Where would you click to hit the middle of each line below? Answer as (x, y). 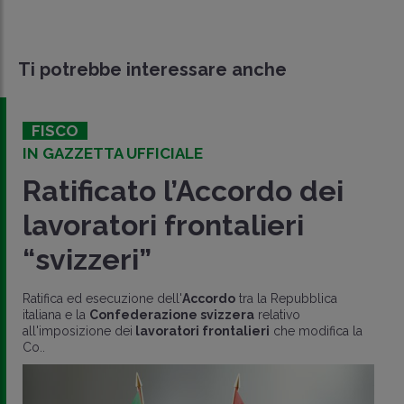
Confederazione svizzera (172, 314)
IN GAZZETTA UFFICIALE (113, 153)
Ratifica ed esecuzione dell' (102, 298)
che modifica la (316, 331)
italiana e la (56, 314)
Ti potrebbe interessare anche (152, 69)
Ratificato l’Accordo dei (183, 190)
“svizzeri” (87, 259)
